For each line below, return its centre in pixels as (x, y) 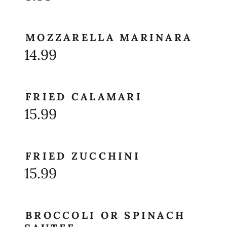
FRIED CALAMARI (84, 97)
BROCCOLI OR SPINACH (106, 215)
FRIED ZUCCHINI (83, 156)
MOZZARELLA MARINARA (109, 37)
